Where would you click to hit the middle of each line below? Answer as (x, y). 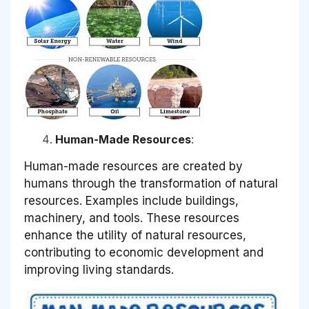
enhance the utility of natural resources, (135, 235)
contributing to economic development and (144, 252)
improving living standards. (99, 269)
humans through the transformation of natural (151, 183)
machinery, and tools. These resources (132, 218)
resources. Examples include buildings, (131, 200)
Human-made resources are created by (133, 166)
